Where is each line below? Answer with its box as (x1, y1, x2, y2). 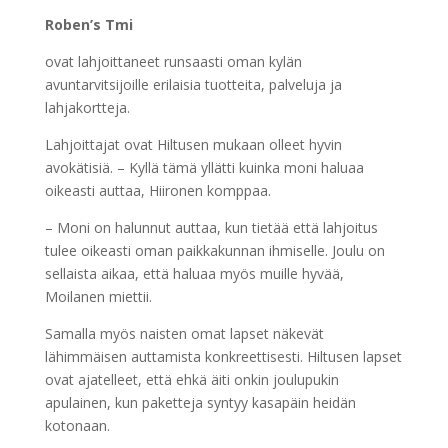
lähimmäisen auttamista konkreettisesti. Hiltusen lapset (44, 347, 402, 367)
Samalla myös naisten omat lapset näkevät (44, 324, 324, 344)
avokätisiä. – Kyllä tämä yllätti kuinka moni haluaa (44, 158, 364, 178)
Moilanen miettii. (44, 287, 152, 307)
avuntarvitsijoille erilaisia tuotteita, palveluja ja (44, 75, 342, 95)
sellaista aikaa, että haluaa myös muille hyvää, (44, 264, 344, 284)
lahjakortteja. (44, 98, 130, 118)
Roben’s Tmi (44, 15, 133, 35)
